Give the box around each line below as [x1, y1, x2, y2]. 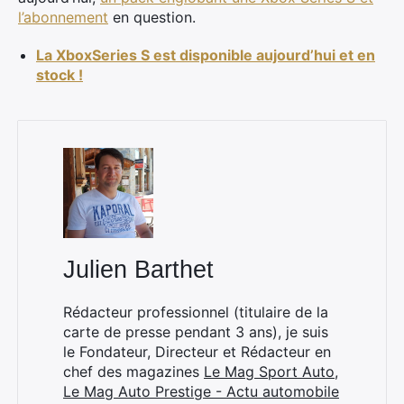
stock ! [36, 66, 83, 84]
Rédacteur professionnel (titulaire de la [63, 303, 328, 321]
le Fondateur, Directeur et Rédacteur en [63, 343, 331, 361]
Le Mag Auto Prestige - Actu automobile [63, 382, 339, 400]
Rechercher [35, 270, 112, 288]
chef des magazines [63, 363, 204, 381]
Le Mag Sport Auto [204, 363, 335, 381]
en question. [108, 8, 196, 26]
